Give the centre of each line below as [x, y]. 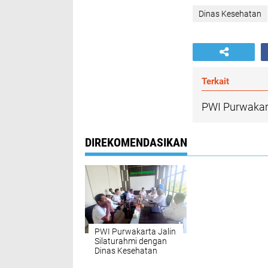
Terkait [215, 81]
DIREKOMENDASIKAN [136, 142]
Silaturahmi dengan [131, 241]
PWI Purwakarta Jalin [135, 232]
